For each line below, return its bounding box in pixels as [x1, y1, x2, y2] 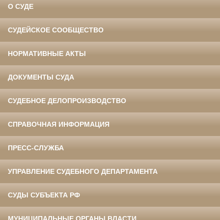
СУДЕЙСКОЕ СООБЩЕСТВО [8, 26, 104, 34]
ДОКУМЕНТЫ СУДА [8, 73, 74, 82]
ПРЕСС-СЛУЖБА [8, 144, 64, 152]
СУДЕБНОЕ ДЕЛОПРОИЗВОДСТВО [8, 97, 126, 105]
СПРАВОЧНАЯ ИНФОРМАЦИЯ [8, 120, 110, 129]
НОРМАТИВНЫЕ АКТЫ [8, 50, 86, 58]
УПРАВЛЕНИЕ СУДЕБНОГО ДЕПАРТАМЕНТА [8, 167, 158, 176]
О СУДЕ [8, 2, 33, 11]
